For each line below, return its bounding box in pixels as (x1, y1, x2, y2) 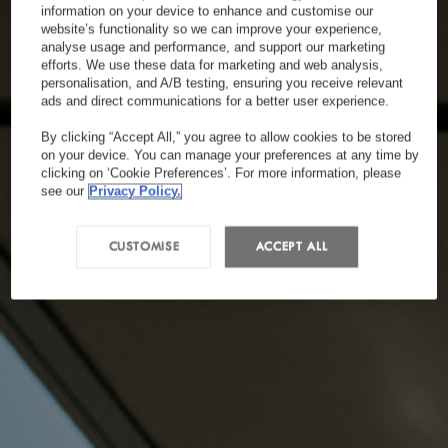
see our (41, 183, 85, 198)
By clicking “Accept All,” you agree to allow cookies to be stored (41, 129, 412, 144)
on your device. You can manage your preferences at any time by (41, 147, 420, 162)
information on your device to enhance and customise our (41, 3, 374, 18)
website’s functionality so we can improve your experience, (41, 21, 383, 36)
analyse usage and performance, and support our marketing (41, 39, 386, 54)
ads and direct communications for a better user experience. (41, 93, 390, 108)
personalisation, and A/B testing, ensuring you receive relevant (41, 75, 404, 90)
